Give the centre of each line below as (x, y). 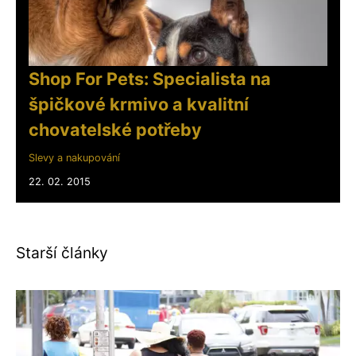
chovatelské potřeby (115, 129)
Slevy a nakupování (74, 157)
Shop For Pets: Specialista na (150, 78)
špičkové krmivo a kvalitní (139, 104)
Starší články (62, 252)
